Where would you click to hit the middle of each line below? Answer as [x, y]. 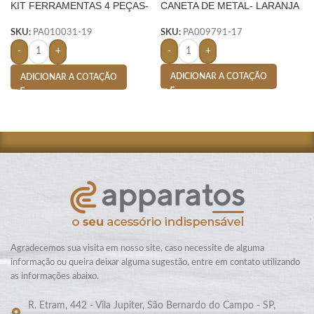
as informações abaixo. [55, 276]
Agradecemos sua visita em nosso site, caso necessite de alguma [137, 248]
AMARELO [34, 19]
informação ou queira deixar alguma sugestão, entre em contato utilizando [155, 262]
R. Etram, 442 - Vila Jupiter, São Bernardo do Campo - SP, [152, 305]
